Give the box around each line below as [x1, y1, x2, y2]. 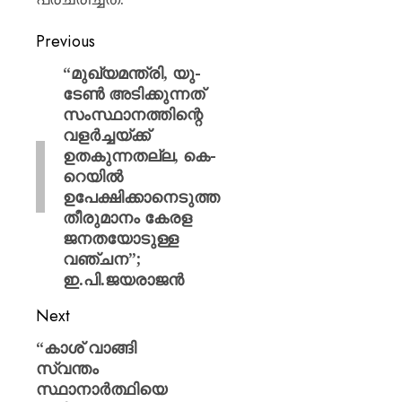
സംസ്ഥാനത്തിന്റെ [62, 103, 203, 125]
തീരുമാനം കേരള [62, 206, 192, 228]
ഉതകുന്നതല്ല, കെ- [62, 144, 216, 166]
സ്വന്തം [36, 357, 99, 379]
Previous [36, 30, 95, 53]
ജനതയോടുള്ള [62, 227, 179, 249]
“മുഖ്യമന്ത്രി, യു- [62, 62, 201, 83]
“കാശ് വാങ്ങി [36, 336, 136, 358]
